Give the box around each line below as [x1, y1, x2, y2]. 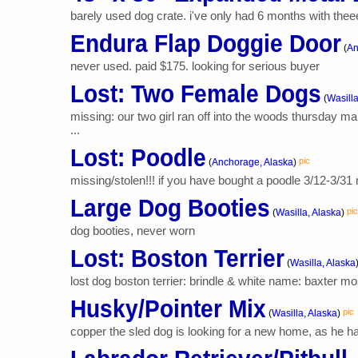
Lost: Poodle [70, 144, 206, 172]
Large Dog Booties [70, 194, 270, 222]
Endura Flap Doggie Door [70, 30, 341, 58]
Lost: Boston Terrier [70, 245, 284, 272]
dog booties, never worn [70, 223, 195, 237]
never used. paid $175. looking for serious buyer [70, 58, 320, 73]
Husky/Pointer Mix [70, 295, 266, 323]
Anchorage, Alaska [211, 156, 293, 168]
